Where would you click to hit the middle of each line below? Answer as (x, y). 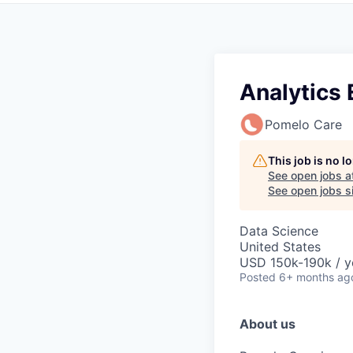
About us (268, 324)
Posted (258, 277)
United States (280, 247)
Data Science (279, 231)
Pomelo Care (303, 124)
